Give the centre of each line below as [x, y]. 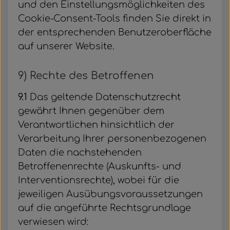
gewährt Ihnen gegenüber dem [91, 111]
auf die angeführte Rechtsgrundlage [104, 208]
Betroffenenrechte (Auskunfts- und [100, 166]
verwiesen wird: [53, 222]
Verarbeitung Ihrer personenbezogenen [112, 139]
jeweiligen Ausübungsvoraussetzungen [110, 194]
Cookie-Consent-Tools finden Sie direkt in [114, 18]
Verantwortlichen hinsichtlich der [96, 125]
